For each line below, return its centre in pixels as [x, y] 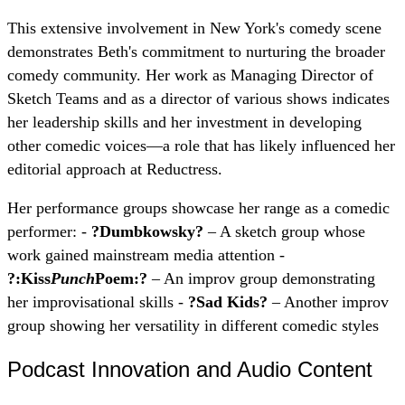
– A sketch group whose [284, 232]
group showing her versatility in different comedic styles [193, 326]
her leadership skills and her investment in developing [184, 122]
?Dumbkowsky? [147, 232]
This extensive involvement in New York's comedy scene [194, 28]
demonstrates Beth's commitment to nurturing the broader [196, 51]
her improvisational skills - [98, 302]
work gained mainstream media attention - [146, 255]
